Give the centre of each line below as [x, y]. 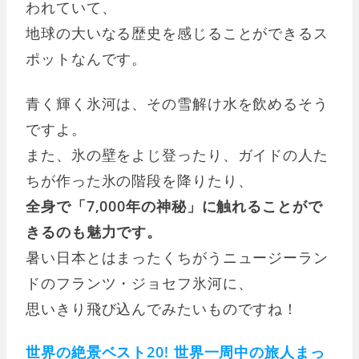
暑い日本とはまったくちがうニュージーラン [177, 257]
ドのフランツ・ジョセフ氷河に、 [139, 282]
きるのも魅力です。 [94, 231]
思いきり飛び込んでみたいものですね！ [162, 308]
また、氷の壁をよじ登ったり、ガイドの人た [177, 154]
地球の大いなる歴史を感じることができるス [177, 32]
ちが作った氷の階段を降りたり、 [139, 180]
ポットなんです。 [87, 58]
